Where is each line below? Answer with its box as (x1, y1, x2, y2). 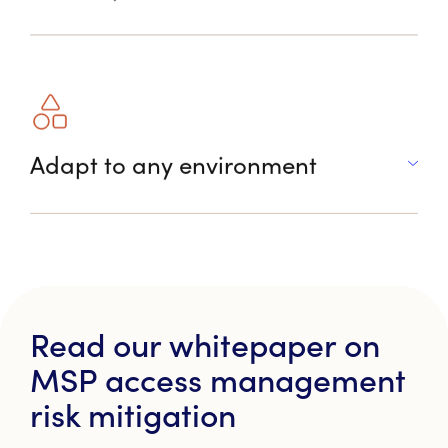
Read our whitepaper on (30, 322, 380, 367)
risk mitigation (30, 392, 236, 437)
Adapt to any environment (30, 137, 317, 170)
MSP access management (30, 357, 406, 402)
